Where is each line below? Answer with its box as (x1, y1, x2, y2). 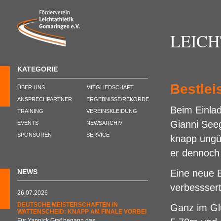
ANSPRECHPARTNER (17, 96, 72, 103)
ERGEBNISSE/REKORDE (86, 96, 149, 103)
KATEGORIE (17, 65, 58, 73)
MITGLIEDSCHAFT (86, 84, 134, 91)
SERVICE (86, 132, 110, 138)
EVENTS (17, 120, 38, 126)
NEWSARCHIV (86, 120, 122, 126)
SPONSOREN (17, 132, 52, 138)
